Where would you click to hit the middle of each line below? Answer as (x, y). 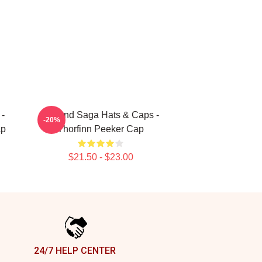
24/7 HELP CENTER (75, 251)
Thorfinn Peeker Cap (101, 129)
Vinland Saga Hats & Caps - (101, 115)
